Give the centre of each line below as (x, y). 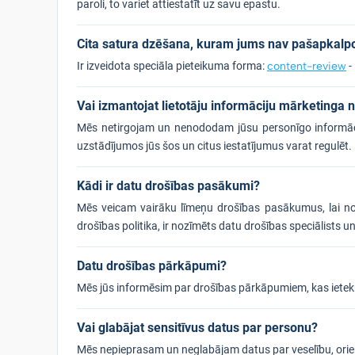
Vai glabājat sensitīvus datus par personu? (197, 328)
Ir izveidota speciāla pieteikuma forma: (172, 66)
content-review (307, 66)
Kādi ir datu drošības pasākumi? (168, 186)
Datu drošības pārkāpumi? (152, 266)
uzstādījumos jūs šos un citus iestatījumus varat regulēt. (214, 146)
